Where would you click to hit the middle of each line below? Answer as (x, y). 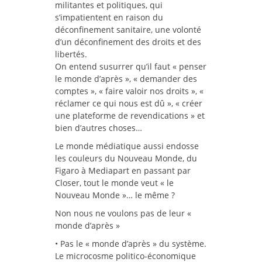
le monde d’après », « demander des (126, 79)
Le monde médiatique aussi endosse (127, 146)
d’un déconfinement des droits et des (128, 42)
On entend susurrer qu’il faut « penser (131, 67)
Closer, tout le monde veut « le (114, 183)
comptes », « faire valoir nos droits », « (129, 91)
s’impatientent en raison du (109, 18)
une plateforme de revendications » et (130, 116)
